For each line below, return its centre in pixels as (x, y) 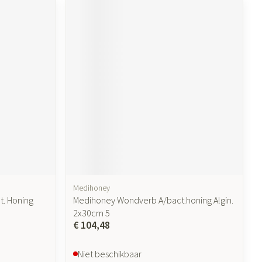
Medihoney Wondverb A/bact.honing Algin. (154, 200)
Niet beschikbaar (110, 254)
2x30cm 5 (92, 213)
